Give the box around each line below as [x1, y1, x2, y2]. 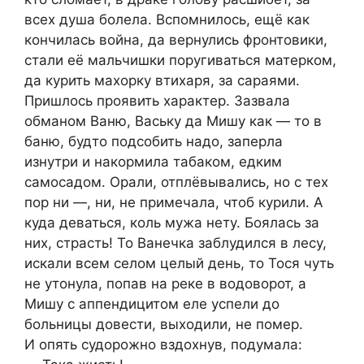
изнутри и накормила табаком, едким [24, 153, 282, 170]
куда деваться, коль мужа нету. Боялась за [24, 214, 319, 231]
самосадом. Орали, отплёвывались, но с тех [24, 173, 328, 190]
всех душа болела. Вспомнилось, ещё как [24, 11, 310, 28]
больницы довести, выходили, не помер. [24, 315, 303, 332]
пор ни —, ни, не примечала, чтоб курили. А [24, 193, 323, 210]
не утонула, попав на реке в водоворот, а [24, 275, 306, 292]
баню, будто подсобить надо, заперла [24, 132, 283, 149]
